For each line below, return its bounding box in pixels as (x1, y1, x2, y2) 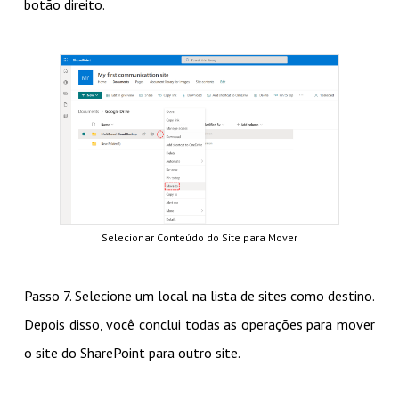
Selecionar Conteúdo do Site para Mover (102, 230, 297, 244)
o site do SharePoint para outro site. (23, 343, 240, 362)
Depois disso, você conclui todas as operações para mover (23, 314, 376, 333)
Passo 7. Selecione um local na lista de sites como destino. (23, 286, 376, 305)
